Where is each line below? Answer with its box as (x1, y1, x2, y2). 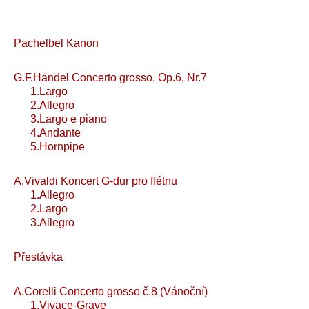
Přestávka (14, 251, 63, 263)
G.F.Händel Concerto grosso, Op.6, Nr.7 (14, 72, 207, 83)
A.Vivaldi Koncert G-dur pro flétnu (14, 175, 177, 187)
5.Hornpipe (14, 141, 85, 152)
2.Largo (14, 203, 68, 215)
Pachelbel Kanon (14, 37, 99, 49)
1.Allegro (14, 189, 74, 201)
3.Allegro (14, 217, 74, 228)
